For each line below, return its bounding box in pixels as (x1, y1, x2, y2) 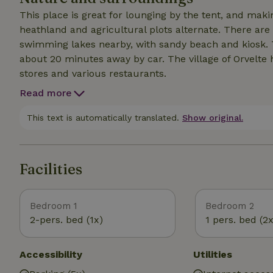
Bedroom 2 (205, 200, 254, 211)
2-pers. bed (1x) (30, 214, 103, 225)
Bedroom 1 (30, 200, 77, 211)
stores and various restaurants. (19, 68, 166, 79)
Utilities (193, 249, 233, 260)
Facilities (19, 160, 82, 178)
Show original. (182, 113, 243, 122)
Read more (19, 87, 72, 99)
